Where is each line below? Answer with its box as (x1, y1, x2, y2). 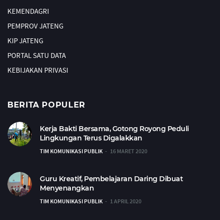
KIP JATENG (7, 36, 43, 46)
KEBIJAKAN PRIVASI (7, 65, 68, 75)
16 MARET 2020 (110, 147, 147, 155)
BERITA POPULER (7, 100, 85, 110)
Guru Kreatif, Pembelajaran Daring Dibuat (40, 174, 183, 184)
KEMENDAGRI (7, 6, 49, 16)
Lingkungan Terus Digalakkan (40, 134, 142, 143)
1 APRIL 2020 (110, 197, 141, 205)
